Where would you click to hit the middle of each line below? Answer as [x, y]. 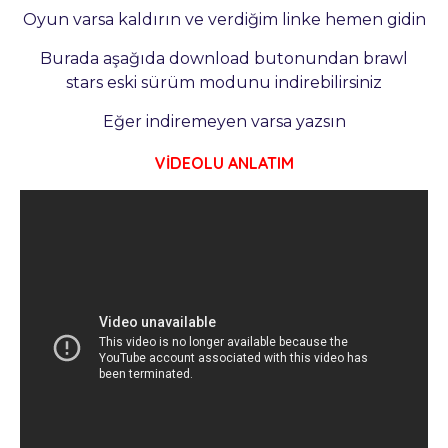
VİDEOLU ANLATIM [224, 162]
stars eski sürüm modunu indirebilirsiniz [224, 82]
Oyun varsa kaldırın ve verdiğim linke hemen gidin [224, 19]
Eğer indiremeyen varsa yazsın [224, 121]
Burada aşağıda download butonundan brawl [224, 58]
